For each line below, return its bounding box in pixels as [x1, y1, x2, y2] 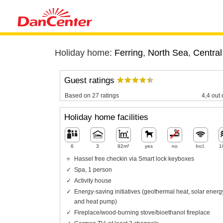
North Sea [147, 48, 188, 58]
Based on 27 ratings [64, 92, 119, 99]
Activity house [74, 177, 111, 184]
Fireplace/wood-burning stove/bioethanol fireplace [74, 209, 210, 216]
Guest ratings [64, 76, 117, 86]
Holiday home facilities [64, 112, 148, 122]
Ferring [114, 48, 143, 58]
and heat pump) [74, 198, 117, 205]
